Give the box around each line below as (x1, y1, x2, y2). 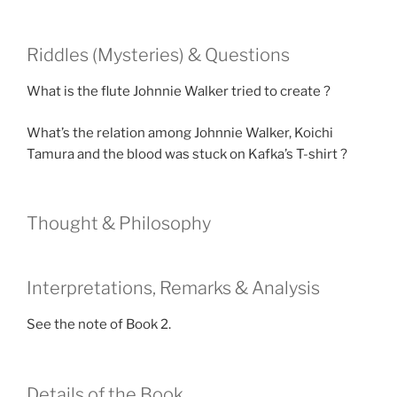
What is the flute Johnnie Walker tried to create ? (27, 83, 331, 100)
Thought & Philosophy (27, 213, 211, 235)
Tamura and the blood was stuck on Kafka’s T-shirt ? (27, 145, 347, 162)
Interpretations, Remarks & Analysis (27, 277, 320, 300)
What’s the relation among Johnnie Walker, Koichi (27, 124, 333, 141)
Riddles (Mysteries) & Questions (27, 44, 290, 66)
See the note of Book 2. (27, 316, 171, 333)
